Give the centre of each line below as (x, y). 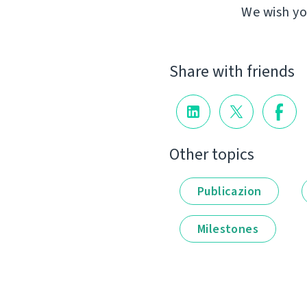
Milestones (228, 229)
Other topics (212, 154)
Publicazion (230, 191)
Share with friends (232, 72)
